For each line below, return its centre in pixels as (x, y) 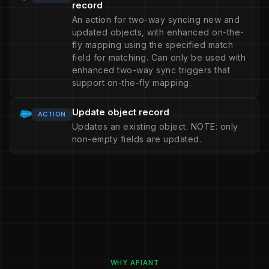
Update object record (120, 112)
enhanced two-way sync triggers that (151, 70)
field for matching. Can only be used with (159, 57)
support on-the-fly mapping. (131, 83)
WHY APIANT (134, 262)
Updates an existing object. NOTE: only (155, 126)
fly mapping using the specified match (153, 45)
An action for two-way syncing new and (156, 20)
